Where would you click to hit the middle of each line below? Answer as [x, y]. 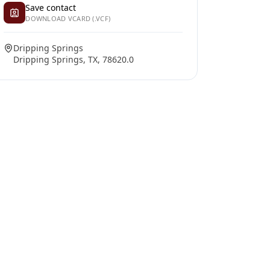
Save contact [51, 8]
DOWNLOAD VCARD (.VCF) [68, 18]
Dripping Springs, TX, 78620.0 [74, 59]
